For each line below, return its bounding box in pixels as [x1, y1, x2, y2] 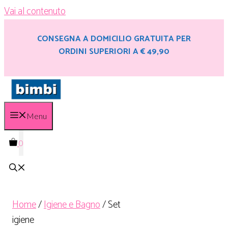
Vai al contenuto [4, 4, 66, 19]
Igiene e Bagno [44, 196, 100, 213]
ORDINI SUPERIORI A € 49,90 [59, 45, 169, 59]
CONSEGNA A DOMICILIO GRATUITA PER [37, 32, 191, 46]
